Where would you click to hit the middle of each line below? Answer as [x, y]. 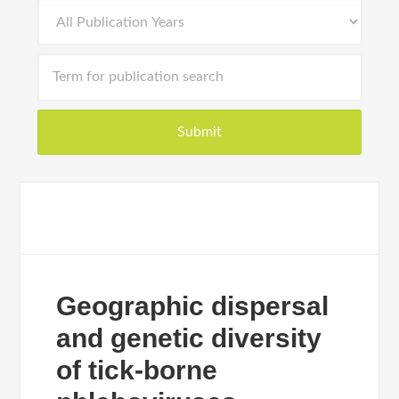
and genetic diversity [189, 338]
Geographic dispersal [193, 306]
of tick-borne [137, 370]
